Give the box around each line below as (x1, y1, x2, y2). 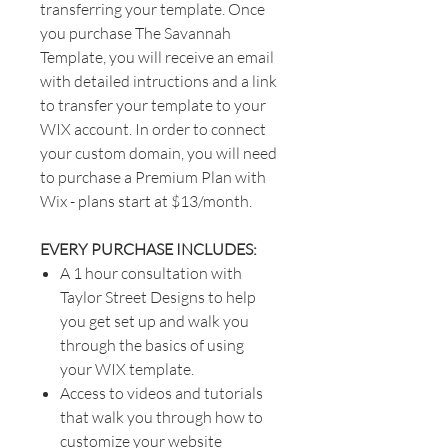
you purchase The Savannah (40, 22, 231, 43)
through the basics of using (60, 334, 244, 355)
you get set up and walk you (60, 310, 249, 331)
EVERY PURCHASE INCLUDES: (40, 238, 257, 259)
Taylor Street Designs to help (60, 286, 256, 307)
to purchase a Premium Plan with (40, 166, 266, 187)
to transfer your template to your (40, 94, 266, 115)
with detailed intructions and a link (40, 70, 277, 91)
